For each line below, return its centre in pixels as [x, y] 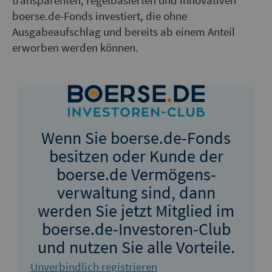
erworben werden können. [75, 48]
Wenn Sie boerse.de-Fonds [136, 138]
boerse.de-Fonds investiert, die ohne [100, 16]
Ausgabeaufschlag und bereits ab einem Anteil [124, 32]
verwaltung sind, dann [136, 192]
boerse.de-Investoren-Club [136, 229]
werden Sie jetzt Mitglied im [136, 210]
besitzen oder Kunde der [136, 156]
